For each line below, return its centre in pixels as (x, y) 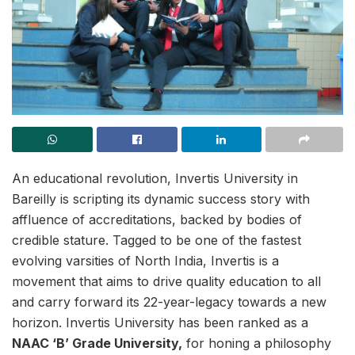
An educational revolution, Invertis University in (155, 179)
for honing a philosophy (257, 344)
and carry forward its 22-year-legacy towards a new (169, 302)
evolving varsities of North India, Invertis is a (145, 261)
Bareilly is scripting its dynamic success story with (161, 199)
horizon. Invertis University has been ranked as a (160, 323)
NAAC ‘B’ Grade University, (97, 344)
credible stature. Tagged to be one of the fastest (157, 240)
